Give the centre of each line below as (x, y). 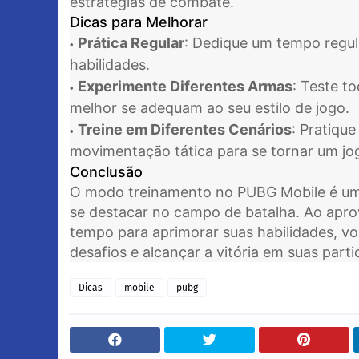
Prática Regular (131, 43)
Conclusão (106, 172)
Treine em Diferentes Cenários (185, 129)
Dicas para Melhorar (139, 22)
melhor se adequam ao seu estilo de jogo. (210, 108)
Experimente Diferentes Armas (185, 86)
